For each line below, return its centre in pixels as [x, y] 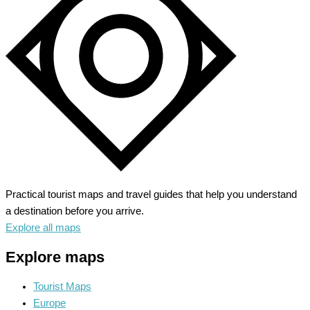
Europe [49, 303]
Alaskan [54, 29]
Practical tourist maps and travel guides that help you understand [151, 195]
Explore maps [55, 257]
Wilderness [61, 45]
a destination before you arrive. [75, 211]
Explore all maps [43, 228]
